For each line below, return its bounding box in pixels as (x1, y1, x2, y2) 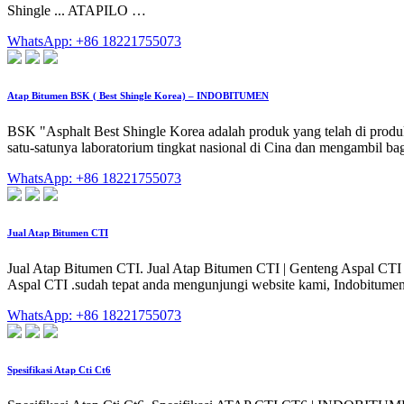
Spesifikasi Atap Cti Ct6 (7, 363, 111, 375)
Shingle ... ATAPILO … (7, 2, 146, 18)
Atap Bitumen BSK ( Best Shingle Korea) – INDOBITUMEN (7, 89, 269, 101)
